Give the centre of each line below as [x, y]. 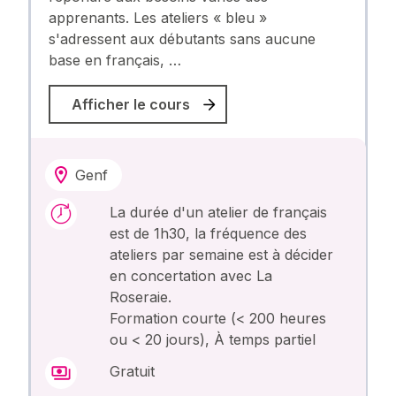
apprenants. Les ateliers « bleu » [157, 18]
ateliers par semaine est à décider [222, 255]
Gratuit [133, 372]
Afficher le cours [130, 105]
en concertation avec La [191, 276]
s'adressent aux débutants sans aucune [182, 39]
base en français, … [114, 61]
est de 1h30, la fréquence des [209, 234]
